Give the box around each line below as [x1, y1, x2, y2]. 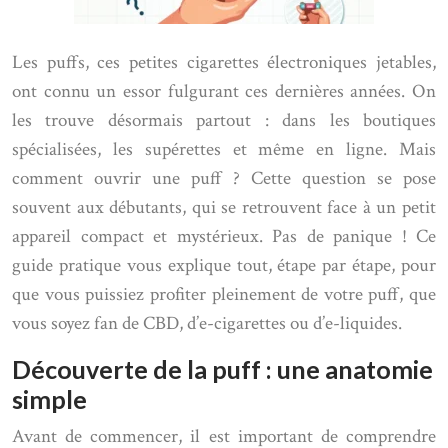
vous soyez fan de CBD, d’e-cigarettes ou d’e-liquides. [12, 311, 402, 336]
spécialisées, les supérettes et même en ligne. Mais [12, 137, 436, 162]
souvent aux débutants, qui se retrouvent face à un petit [12, 195, 436, 220]
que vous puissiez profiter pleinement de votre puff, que [12, 282, 436, 307]
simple [12, 384, 87, 414]
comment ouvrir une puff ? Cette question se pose [12, 166, 436, 191]
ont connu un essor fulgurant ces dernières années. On [12, 79, 436, 104]
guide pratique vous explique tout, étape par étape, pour [12, 253, 436, 278]
